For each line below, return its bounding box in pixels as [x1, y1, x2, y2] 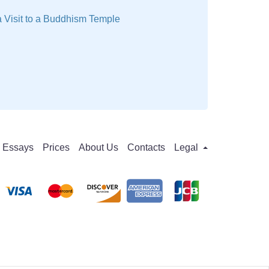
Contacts [127, 142, 165, 153]
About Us [79, 142, 118, 153]
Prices [43, 142, 70, 153]
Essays [2, 142, 34, 153]
